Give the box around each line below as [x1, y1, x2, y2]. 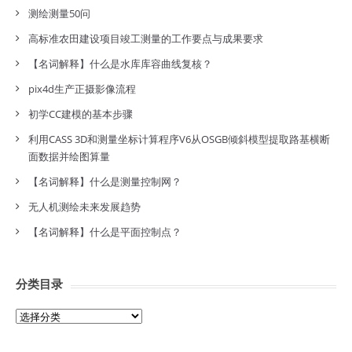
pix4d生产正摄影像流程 [28, 82, 136, 96]
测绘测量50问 [28, 6, 90, 20]
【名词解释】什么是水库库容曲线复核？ [28, 57, 212, 71]
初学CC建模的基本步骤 [28, 107, 133, 121]
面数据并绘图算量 [28, 149, 110, 163]
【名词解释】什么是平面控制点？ [28, 225, 181, 239]
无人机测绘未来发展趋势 [28, 200, 141, 214]
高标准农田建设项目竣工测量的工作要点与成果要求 [28, 31, 263, 46]
